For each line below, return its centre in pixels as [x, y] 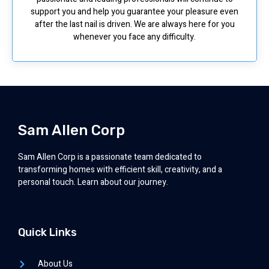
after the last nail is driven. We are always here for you [134, 24]
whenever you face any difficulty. [134, 37]
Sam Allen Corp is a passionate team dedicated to [110, 157]
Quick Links [47, 233]
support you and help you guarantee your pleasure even [134, 11]
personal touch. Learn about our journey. [93, 182]
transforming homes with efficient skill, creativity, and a [120, 169]
